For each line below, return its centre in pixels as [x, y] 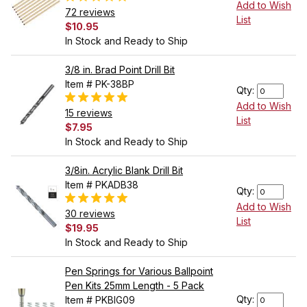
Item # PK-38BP [100, 84]
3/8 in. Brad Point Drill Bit [120, 70]
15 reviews [89, 113]
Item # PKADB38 [102, 185]
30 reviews [90, 214]
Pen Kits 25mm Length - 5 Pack [135, 286]
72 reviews [90, 12]
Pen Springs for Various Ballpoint [139, 271]
